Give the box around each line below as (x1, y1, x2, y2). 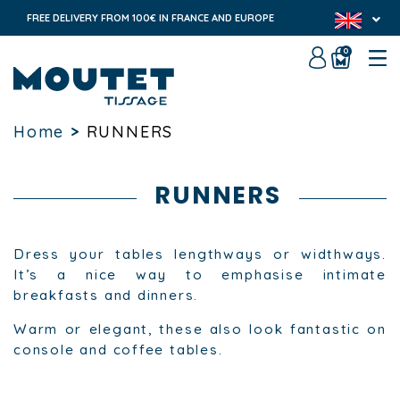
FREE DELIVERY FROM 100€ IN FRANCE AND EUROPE (26, 11, 274, 24)
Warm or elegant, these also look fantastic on (13, 321, 387, 338)
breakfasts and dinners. (13, 287, 199, 304)
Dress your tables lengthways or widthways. (13, 246, 387, 263)
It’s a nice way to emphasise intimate (13, 266, 387, 284)
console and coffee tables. (13, 341, 223, 359)
